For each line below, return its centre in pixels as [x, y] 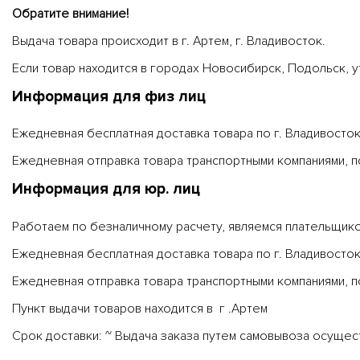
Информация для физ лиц [109, 97]
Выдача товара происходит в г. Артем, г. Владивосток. [169, 41]
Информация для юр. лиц [106, 190]
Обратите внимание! [70, 14]
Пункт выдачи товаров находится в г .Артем [140, 308]
